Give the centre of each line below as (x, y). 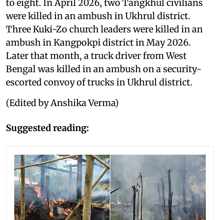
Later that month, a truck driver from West (96, 55)
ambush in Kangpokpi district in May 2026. (98, 42)
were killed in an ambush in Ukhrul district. (98, 16)
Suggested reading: (47, 128)
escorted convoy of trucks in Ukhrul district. (99, 82)
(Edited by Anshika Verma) (62, 103)
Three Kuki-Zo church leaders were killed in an (104, 29)
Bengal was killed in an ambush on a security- (104, 69)
